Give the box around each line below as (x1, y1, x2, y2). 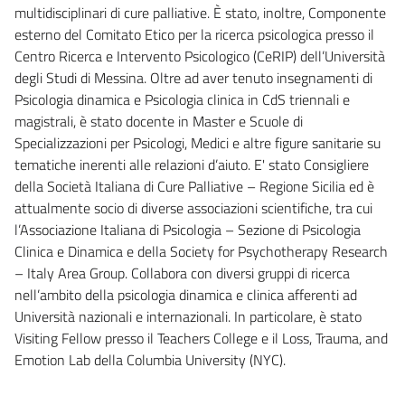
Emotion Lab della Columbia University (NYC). (14, 348, 286, 371)
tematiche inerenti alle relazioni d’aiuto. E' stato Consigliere (14, 153, 369, 175)
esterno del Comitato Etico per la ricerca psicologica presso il (14, 23, 374, 45)
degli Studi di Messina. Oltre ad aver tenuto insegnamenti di (14, 66, 372, 89)
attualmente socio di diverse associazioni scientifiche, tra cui (14, 196, 372, 219)
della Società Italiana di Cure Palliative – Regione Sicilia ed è (14, 174, 374, 197)
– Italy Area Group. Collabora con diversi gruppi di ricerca (14, 261, 350, 284)
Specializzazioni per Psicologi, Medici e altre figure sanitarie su (14, 131, 381, 154)
